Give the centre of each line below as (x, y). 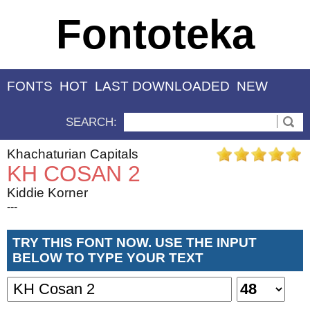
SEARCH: (91, 122)
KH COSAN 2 (74, 173)
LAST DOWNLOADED (162, 86)
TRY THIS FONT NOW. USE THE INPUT (135, 242)
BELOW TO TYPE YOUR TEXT (108, 257)
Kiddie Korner (47, 192)
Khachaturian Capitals (73, 154)
